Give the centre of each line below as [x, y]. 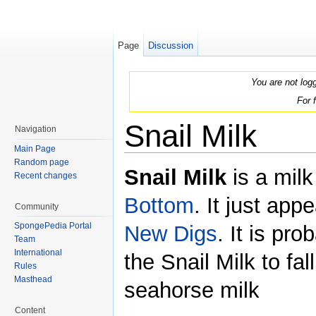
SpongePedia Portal [53, 226]
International [38, 253]
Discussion [171, 45]
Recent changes [45, 175]
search [224, 158]
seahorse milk [192, 291]
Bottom [159, 206]
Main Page [35, 148]
